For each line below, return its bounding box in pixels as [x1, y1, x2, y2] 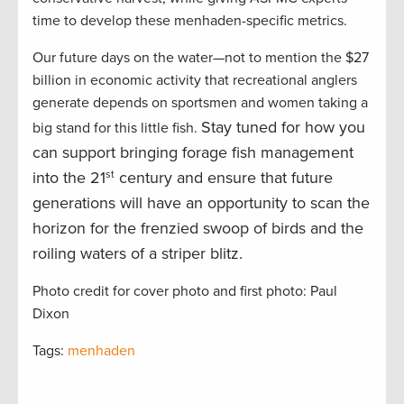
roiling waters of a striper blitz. [32, 243, 243, 264]
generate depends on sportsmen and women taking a [32, 94, 368, 113]
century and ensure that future [115, 168, 333, 188]
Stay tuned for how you [201, 117, 365, 138]
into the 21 [32, 168, 106, 188]
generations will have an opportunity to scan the [32, 193, 370, 214]
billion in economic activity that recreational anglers [32, 71, 357, 90]
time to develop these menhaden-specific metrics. [32, 12, 347, 31]
